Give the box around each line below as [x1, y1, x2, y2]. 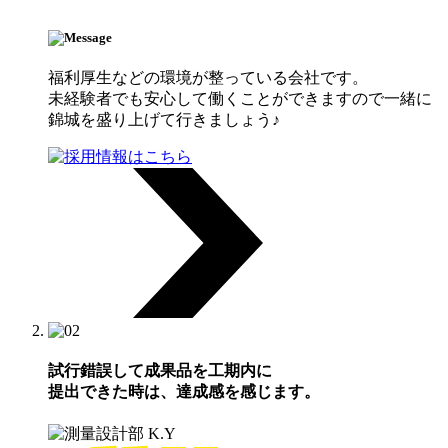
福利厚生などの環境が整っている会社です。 [48, 68, 368, 86]
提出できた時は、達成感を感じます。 [48, 383, 320, 401]
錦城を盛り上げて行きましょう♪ [48, 110, 280, 128]
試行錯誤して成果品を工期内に [48, 362, 272, 380]
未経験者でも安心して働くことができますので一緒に [48, 89, 432, 107]
